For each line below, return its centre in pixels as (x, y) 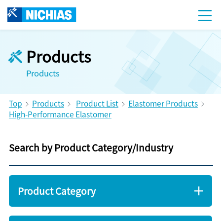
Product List (97, 103)
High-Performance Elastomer (60, 114)
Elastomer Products (163, 103)
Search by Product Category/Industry (91, 148)
